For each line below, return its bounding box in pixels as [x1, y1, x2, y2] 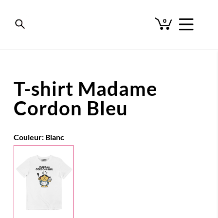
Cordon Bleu [14, 96, 128, 120]
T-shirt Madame [14, 77, 157, 100]
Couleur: [14, 132, 45, 142]
